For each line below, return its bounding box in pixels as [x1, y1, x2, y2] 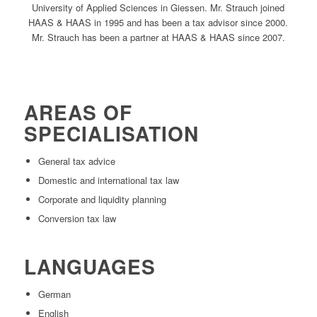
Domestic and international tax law [38, 173, 179, 188]
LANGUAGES [23, 252, 156, 282]
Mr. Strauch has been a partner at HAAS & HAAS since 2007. [31, 30, 285, 44]
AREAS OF [23, 98, 132, 127]
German [38, 287, 71, 301]
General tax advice [38, 154, 115, 168]
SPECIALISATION [23, 119, 199, 149]
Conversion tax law [38, 212, 116, 226]
